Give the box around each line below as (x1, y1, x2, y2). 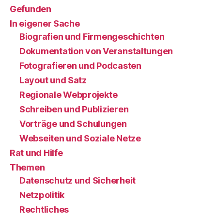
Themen (10, 162, 45, 172)
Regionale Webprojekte (19, 89, 118, 100)
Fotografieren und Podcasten (19, 60, 141, 71)
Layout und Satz (19, 75, 87, 85)
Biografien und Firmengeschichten (19, 31, 165, 42)
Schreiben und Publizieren (19, 104, 129, 114)
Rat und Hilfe (10, 147, 63, 158)
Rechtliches (19, 204, 69, 215)
